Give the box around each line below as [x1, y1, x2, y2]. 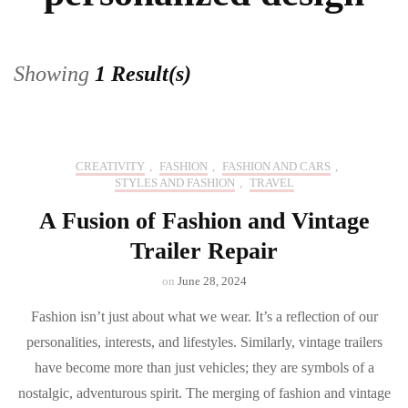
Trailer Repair [130, 238, 278, 264]
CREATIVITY [75, 159, 145, 173]
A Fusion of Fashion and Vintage [38, 208, 370, 234]
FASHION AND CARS [221, 159, 331, 173]
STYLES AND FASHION [114, 176, 235, 189]
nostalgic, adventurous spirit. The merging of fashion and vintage [17, 385, 391, 401]
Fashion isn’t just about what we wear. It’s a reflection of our [30, 309, 378, 324]
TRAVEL [249, 176, 294, 189]
